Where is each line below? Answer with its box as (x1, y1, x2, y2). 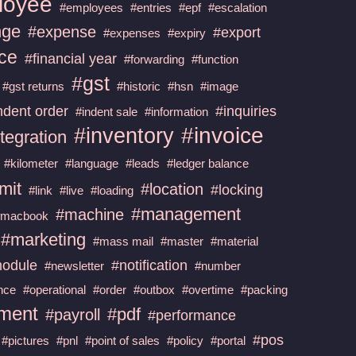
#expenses (103, 25, 161, 40)
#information (145, 104, 209, 118)
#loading (91, 183, 134, 197)
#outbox (133, 282, 176, 296)
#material (211, 234, 259, 248)
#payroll (45, 305, 101, 323)
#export (213, 24, 261, 41)
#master (161, 234, 204, 248)
